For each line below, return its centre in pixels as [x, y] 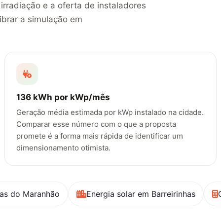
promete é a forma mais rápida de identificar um [99, 136]
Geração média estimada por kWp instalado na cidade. [110, 112]
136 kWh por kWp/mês [63, 97]
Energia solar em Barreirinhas [141, 194]
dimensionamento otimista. [63, 148]
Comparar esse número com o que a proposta [96, 124]
